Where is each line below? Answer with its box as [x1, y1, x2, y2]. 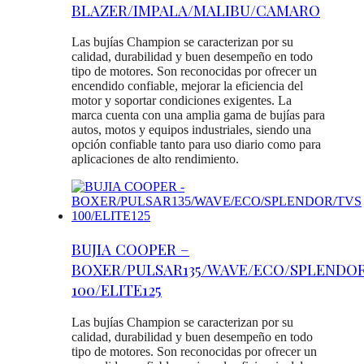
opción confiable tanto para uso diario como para [71, 137, 321, 152]
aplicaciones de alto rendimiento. [71, 152, 239, 167]
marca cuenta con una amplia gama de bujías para [71, 108, 325, 123]
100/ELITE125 [71, 279, 162, 301]
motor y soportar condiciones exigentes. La [71, 93, 292, 108]
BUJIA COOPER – [71, 239, 189, 260]
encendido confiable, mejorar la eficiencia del [71, 79, 303, 93]
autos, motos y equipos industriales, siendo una [71, 123, 311, 137]
